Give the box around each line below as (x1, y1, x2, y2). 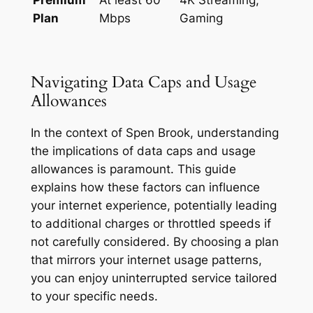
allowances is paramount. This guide (30, 162, 236, 177)
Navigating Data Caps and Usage (30, 71, 256, 93)
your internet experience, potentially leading (30, 198, 277, 213)
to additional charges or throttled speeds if (30, 217, 271, 231)
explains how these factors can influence (30, 180, 260, 195)
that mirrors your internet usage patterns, (30, 253, 262, 268)
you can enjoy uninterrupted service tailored (30, 271, 277, 286)
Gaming (179, 10, 223, 25)
